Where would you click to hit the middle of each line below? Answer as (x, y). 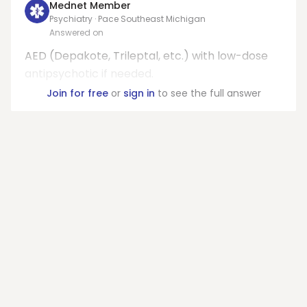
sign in (139, 93)
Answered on (76, 33)
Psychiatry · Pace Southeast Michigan (127, 19)
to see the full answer (208, 93)
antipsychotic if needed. (89, 74)
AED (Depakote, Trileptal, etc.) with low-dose (146, 56)
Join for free (77, 93)
